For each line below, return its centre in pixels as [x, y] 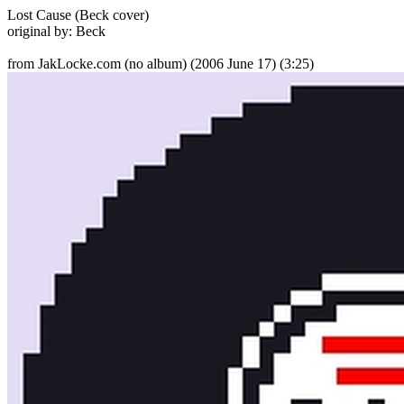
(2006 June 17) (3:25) [252, 64]
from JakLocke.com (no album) [97, 64]
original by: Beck [56, 31]
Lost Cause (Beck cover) [78, 15]
